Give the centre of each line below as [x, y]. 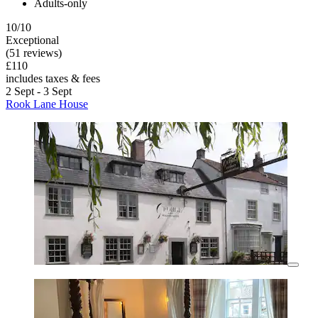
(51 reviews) [34, 53]
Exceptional [32, 40]
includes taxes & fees [53, 79]
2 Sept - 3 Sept [39, 92]
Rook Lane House [47, 104]
